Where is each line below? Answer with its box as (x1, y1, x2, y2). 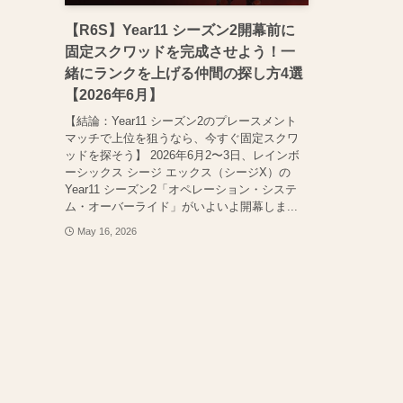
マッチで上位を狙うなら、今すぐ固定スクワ (65, 130, 299, 145)
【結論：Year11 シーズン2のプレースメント (65, 113, 297, 128)
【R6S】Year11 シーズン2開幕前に (65, 22, 295, 39)
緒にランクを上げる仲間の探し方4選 (65, 66, 303, 82)
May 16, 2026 (76, 225, 137, 237)
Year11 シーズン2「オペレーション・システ (65, 182, 297, 196)
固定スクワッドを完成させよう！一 (65, 44, 295, 60)
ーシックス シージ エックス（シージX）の (65, 165, 291, 179)
